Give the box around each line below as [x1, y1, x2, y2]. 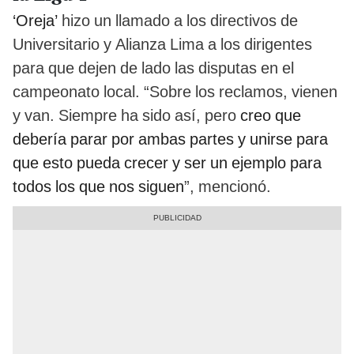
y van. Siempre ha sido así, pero [13, 105, 240, 125]
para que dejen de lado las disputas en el [13, 58, 294, 77]
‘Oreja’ [13, 10, 62, 30]
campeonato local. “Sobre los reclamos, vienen [13, 81, 337, 101]
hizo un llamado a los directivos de [62, 10, 298, 30]
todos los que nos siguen [13, 176, 184, 196]
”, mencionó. [184, 176, 271, 196]
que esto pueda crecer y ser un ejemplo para [13, 153, 322, 172]
